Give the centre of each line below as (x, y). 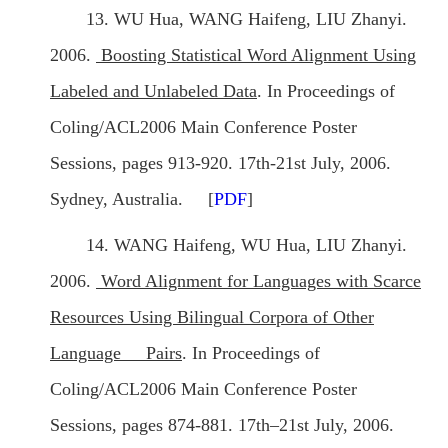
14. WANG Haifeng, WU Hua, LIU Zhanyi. (246, 245)
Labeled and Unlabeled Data (153, 91)
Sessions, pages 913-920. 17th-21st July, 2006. (220, 163)
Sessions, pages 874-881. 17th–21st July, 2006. (222, 425)
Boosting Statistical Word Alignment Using (256, 55)
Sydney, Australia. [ (132, 199)
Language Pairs (116, 353)
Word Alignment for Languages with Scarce (258, 281)
